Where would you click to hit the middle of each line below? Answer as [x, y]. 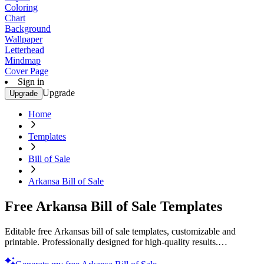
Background [28, 29]
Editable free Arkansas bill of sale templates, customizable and [120, 231]
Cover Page [27, 71]
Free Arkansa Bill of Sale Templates [113, 206]
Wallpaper [24, 39]
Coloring [21, 7]
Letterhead [24, 50]
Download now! [35, 252]
